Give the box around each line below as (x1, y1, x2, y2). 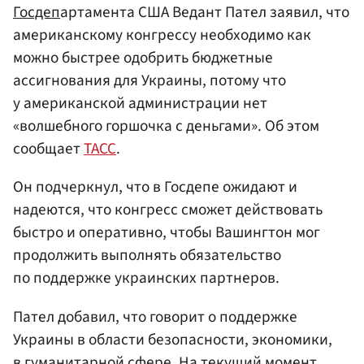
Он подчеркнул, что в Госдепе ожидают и (13, 175, 297, 199)
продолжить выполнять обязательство (13, 244, 281, 267)
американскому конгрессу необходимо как (13, 24, 311, 47)
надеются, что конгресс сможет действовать (13, 198, 323, 222)
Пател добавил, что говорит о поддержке (13, 305, 297, 328)
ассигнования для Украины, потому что (13, 69, 286, 93)
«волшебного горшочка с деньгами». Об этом (13, 115, 319, 138)
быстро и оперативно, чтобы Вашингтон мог (13, 221, 320, 245)
